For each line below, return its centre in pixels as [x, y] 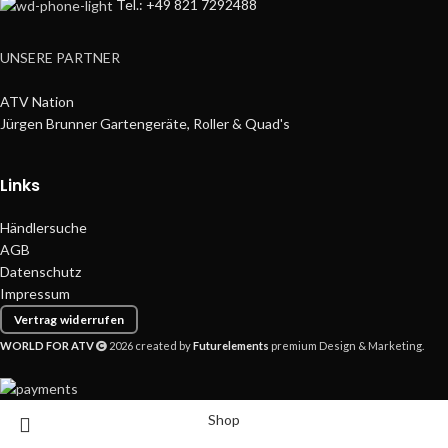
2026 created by [150, 346]
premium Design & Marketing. [346, 346]
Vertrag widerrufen [69, 319]
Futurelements [231, 346]
